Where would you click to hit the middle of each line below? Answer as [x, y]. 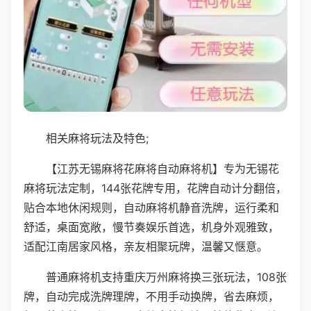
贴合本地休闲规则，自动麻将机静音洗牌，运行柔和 [151, 207]
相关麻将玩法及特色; [97, 138]
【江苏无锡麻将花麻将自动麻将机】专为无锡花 [162, 168]
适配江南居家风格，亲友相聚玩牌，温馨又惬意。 [146, 246]
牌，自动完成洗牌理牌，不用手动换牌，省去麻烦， [151, 296]
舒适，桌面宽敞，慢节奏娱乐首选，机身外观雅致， [151, 227]
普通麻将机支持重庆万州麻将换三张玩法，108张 [166, 277]
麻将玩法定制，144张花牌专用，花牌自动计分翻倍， [155, 188]
